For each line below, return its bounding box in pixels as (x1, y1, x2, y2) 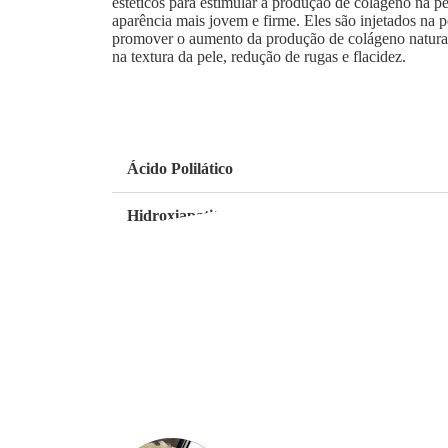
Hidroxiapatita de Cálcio (127, 207, 293, 224)
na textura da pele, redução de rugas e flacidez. (112, 48, 406, 65)
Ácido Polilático (127, 160, 233, 177)
